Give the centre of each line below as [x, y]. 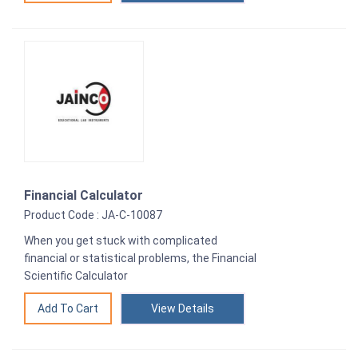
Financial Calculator [84, 196]
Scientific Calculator [76, 276]
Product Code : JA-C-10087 [93, 215]
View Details [183, 309]
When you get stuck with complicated [121, 241]
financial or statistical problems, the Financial [140, 259]
